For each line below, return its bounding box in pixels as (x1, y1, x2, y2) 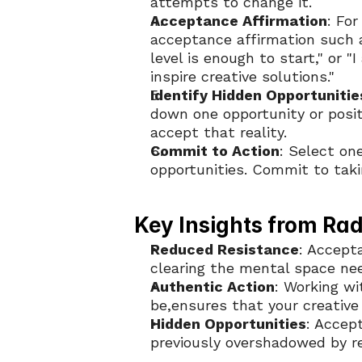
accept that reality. (150, 124, 287, 141)
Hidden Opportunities (150, 315, 306, 332)
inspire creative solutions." (150, 68, 335, 85)
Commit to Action (150, 142, 280, 159)
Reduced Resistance (150, 241, 299, 258)
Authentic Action (150, 278, 275, 295)
